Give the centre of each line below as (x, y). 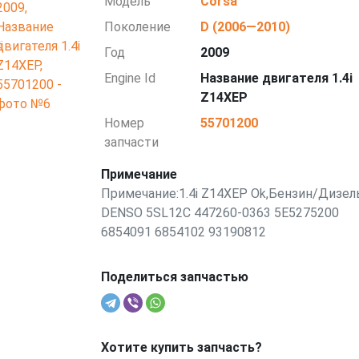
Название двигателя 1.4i (277, 78)
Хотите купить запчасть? (181, 347)
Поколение (138, 27)
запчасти (132, 142)
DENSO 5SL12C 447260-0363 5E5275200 (220, 213)
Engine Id (130, 78)
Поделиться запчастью (174, 277)
